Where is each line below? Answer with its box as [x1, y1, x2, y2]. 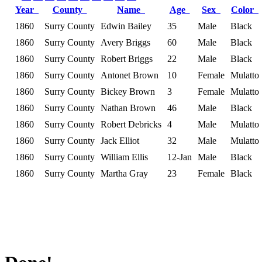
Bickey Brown [101, 86, 155, 96]
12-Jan [167, 151, 192, 162]
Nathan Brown [101, 102, 156, 113]
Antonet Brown [101, 70, 158, 80]
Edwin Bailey [101, 20, 151, 31]
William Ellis [101, 151, 148, 162]
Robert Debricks [101, 119, 161, 129]
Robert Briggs [101, 53, 153, 64]
